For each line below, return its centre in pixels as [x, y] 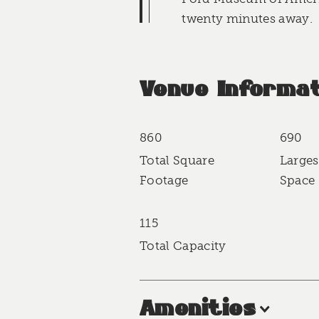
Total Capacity [183, 246]
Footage [164, 181]
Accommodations [218, 151]
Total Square [177, 161]
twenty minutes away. [247, 18]
